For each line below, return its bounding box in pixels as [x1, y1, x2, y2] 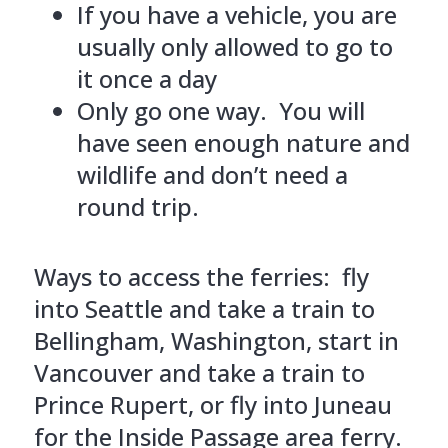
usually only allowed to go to [76, 29, 393, 63]
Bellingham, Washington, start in [33, 323, 399, 357]
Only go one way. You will [76, 93, 365, 127]
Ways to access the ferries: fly [33, 259, 369, 293]
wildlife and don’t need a [76, 157, 348, 191]
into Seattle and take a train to [33, 291, 375, 325]
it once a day [76, 61, 217, 95]
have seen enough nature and [76, 125, 410, 159]
